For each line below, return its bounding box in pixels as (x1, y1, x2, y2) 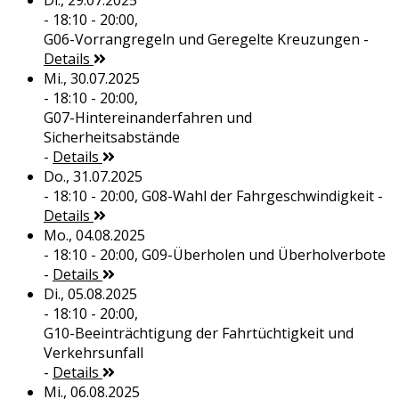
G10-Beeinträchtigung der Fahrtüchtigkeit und (43, 323, 354, 344)
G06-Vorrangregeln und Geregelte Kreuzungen (43, 29, 360, 50)
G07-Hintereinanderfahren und (43, 108, 252, 128)
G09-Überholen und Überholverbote (141, 245, 386, 265)
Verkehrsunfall (43, 343, 143, 363)
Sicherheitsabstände (43, 127, 180, 148)
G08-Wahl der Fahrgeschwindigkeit (141, 186, 374, 207)
